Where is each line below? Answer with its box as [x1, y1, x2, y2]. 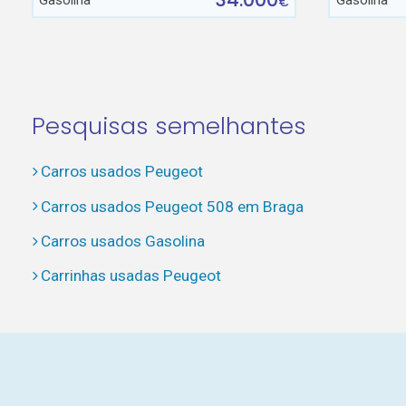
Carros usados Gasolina [40, 231, 205, 250]
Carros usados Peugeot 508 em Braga [40, 197, 304, 216]
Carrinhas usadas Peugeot [40, 266, 221, 285]
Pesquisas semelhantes [31, 109, 306, 142]
